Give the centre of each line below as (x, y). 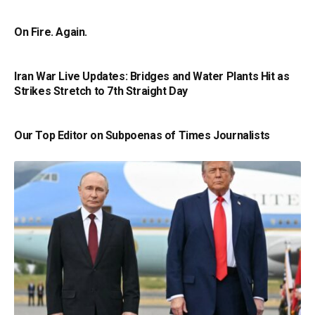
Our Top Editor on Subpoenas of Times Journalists (142, 135)
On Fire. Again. (51, 32)
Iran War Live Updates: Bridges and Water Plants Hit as (152, 76)
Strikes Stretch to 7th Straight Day (101, 91)
